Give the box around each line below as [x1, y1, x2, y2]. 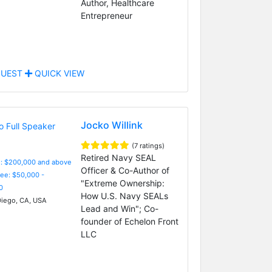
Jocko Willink [80, 118, 143, 131]
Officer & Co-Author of [80, 165, 169, 175]
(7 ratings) [131, 141, 165, 150]
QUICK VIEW [32, 67, 84, 78]
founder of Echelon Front [80, 216, 178, 226]
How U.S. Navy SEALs [80, 190, 168, 201]
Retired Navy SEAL [80, 152, 156, 163]
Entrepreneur [80, 10, 132, 21]
